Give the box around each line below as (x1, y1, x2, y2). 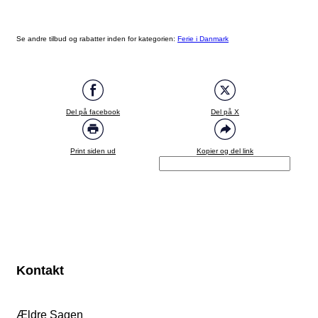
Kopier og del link (197, 147, 253, 155)
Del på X (211, 108, 239, 116)
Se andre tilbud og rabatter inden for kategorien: (16, 35, 177, 43)
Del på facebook (66, 108, 120, 116)
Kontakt (16, 263, 64, 278)
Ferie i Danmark (177, 35, 229, 43)
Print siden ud (70, 147, 116, 155)
